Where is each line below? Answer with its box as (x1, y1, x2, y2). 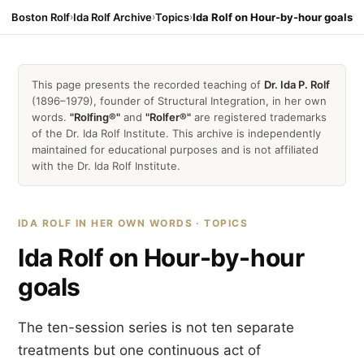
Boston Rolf (11, 11, 70, 24)
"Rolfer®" (145, 110, 191, 123)
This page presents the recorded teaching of (32, 78, 264, 91)
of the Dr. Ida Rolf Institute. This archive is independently (32, 127, 321, 140)
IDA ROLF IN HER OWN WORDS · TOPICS (18, 217, 248, 229)
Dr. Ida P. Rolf (264, 78, 330, 91)
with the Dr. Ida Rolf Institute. (32, 159, 180, 172)
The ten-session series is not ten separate (18, 319, 294, 336)
